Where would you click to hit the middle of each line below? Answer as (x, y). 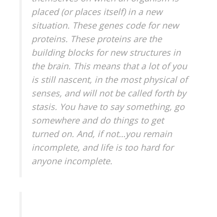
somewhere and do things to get (98, 120)
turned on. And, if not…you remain (102, 133)
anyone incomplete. (72, 161)
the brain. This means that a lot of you (109, 66)
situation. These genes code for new (105, 25)
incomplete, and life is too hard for (102, 147)
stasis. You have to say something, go (108, 106)
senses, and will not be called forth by (109, 93)
